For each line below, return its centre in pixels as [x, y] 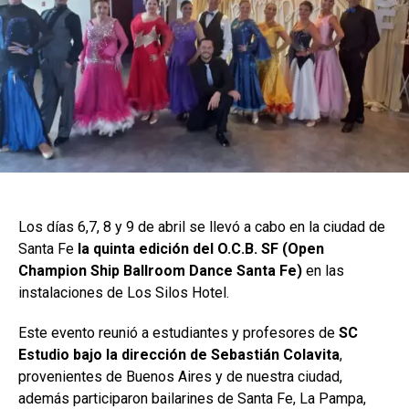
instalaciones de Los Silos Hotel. [124, 293]
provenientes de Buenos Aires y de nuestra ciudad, [180, 377]
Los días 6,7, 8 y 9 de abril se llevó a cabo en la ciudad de [202, 227]
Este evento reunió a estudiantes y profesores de [178, 333]
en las [325, 271]
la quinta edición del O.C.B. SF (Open [199, 249]
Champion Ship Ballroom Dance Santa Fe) [162, 271]
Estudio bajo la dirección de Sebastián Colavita [179, 355]
